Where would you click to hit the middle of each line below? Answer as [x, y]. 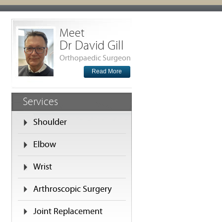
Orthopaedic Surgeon [95, 58]
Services [40, 102]
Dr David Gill [92, 46]
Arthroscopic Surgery [72, 189]
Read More [107, 71]
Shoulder [50, 122]
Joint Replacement [68, 211]
